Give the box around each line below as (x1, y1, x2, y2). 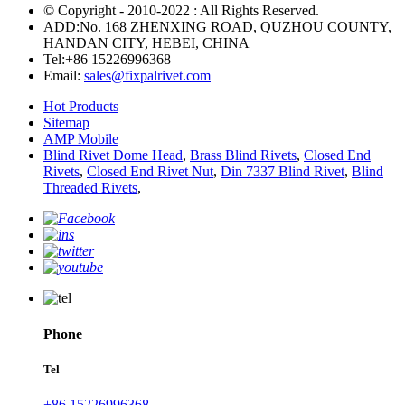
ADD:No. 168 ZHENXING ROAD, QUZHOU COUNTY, (43, 19, 391, 35)
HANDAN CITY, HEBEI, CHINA (43, 35, 250, 52)
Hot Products (43, 99, 118, 115)
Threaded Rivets (43, 180, 137, 196)
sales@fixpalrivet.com (84, 68, 211, 84)
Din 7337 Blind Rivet (221, 164, 344, 180)
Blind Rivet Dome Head (43, 147, 183, 164)
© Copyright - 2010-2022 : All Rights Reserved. (43, 3, 319, 19)
